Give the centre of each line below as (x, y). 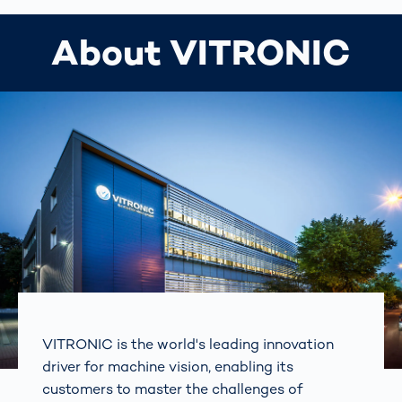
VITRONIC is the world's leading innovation (188, 345)
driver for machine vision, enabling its (168, 367)
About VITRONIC (201, 53)
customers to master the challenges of (173, 389)
